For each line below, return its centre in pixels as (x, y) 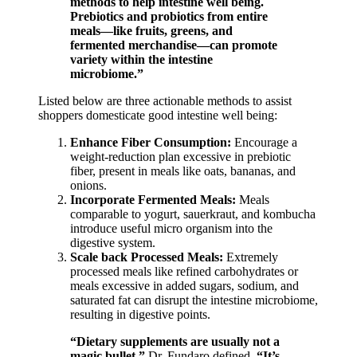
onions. (88, 185)
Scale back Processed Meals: (147, 257)
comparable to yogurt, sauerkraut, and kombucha (193, 214)
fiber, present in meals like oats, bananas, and (183, 171)
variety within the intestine (141, 59)
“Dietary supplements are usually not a (175, 341)
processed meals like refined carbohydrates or (184, 271)
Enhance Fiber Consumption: (151, 142)
